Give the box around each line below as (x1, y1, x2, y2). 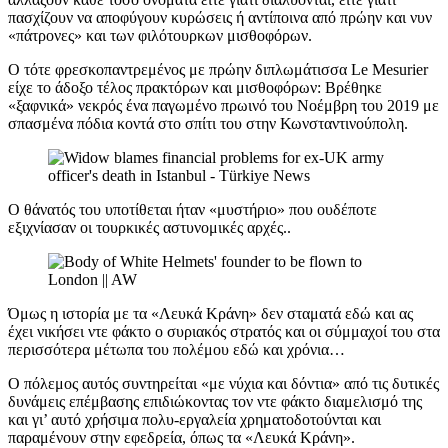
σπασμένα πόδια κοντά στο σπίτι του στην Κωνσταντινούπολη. (8, 115, 408, 133)
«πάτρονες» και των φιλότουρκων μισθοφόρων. (8, 27, 312, 45)
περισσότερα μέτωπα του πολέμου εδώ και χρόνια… (8, 341, 345, 359)
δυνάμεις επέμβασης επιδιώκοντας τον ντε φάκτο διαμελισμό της (8, 393, 422, 411)
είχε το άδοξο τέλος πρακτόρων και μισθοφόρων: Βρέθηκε (8, 79, 382, 97)
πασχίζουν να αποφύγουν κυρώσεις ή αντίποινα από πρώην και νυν (8, 9, 432, 27)
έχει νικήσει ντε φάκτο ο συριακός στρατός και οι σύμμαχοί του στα (8, 323, 440, 341)
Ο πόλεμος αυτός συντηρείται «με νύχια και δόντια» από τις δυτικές (8, 375, 439, 393)
